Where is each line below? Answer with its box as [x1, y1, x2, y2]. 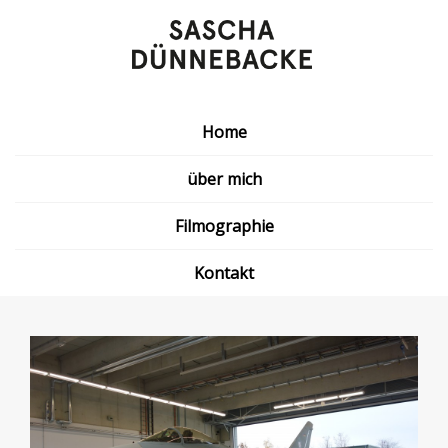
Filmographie [174, 215, 274, 238]
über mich [186, 168, 262, 191]
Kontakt [194, 262, 254, 285]
